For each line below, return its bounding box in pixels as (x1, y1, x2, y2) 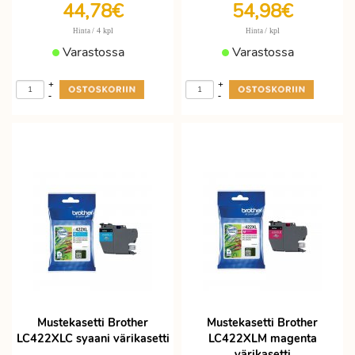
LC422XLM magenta (208, 330, 317, 346)
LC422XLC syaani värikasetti (16, 330, 170, 346)
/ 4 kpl (91, 26, 113, 35)
